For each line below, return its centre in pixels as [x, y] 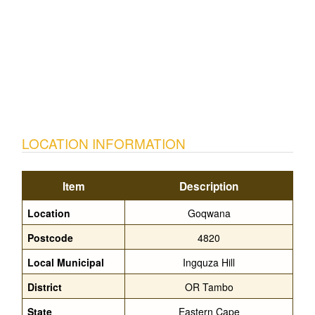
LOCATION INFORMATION [104, 143]
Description [209, 186]
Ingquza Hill [209, 262]
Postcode [50, 238]
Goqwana [209, 213]
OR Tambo [209, 287]
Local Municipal [66, 262]
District [45, 287]
